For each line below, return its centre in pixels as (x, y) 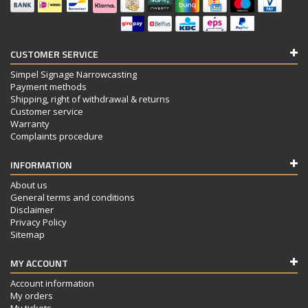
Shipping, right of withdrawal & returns (90, 99)
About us (29, 185)
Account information (52, 283)
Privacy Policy (38, 222)
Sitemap (27, 234)
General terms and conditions (73, 197)
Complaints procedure (57, 136)
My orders (32, 295)
